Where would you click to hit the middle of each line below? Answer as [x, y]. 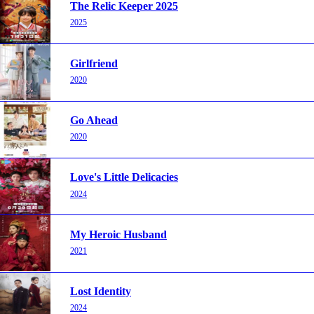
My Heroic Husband [118, 234]
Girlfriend [94, 63]
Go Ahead [94, 120]
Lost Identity [101, 292]
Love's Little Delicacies [124, 177]
